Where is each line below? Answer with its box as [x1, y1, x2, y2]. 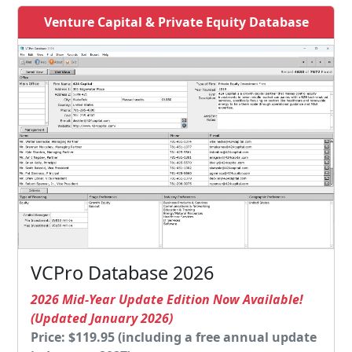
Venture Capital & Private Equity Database [43, 13, 309, 31]
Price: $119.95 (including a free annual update [31, 328, 317, 346]
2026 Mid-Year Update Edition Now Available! [31, 290, 303, 308]
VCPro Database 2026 [31, 259, 214, 285]
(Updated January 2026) [31, 309, 173, 327]
